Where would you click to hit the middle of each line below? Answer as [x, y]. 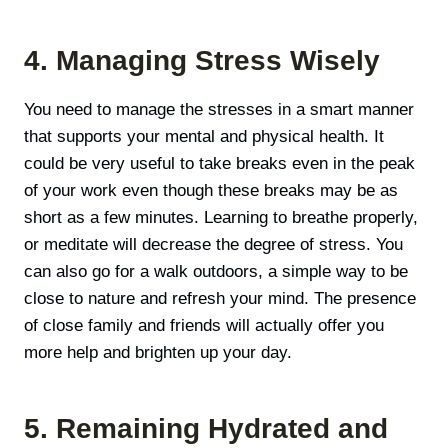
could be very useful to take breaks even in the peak [219, 163]
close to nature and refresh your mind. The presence [220, 298]
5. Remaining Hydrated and [206, 428]
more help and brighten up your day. [158, 352]
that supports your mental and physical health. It [204, 136]
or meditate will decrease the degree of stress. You [213, 244]
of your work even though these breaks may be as [211, 190]
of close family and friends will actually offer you [204, 325]
